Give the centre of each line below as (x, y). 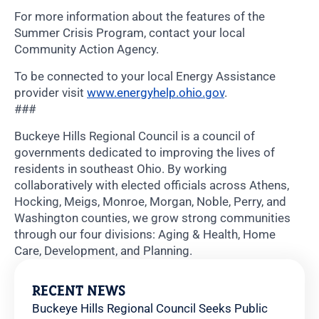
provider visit (51, 93)
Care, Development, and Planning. (103, 251)
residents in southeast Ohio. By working (121, 169)
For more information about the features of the (140, 17)
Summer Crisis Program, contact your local (130, 33)
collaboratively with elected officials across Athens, (152, 185)
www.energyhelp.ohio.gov (156, 93)
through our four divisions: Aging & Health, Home (145, 235)
